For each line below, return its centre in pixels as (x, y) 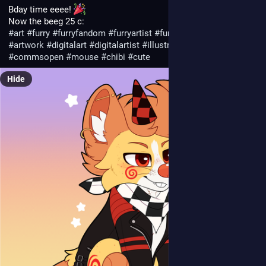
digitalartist (117, 45)
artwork (29, 45)
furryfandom (82, 33)
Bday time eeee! (41, 9)
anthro (210, 45)
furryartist (133, 33)
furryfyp (211, 33)
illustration (169, 45)
